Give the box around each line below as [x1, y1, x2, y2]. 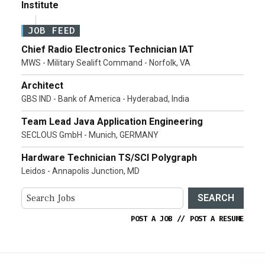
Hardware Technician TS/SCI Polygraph [21, 152, 197, 164]
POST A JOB [131, 214, 172, 224]
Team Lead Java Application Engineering [21, 116, 203, 128]
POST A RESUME [190, 214, 244, 224]
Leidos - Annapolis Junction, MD [21, 166, 140, 176]
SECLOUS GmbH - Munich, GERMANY [21, 130, 159, 140]
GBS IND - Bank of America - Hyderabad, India [21, 94, 189, 104]
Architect [21, 80, 63, 92]
